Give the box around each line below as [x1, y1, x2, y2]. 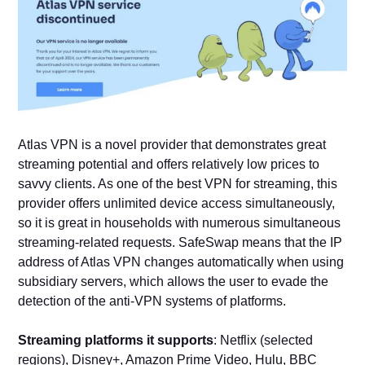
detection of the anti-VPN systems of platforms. [18, 293, 287, 308]
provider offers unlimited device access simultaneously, [18, 196, 336, 210]
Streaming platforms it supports [18, 332, 214, 347]
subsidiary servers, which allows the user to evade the [18, 274, 329, 288]
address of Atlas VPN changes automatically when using [18, 254, 345, 269]
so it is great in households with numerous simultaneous [18, 215, 341, 230]
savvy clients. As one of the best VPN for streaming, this [18, 176, 338, 191]
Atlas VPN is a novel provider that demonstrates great [18, 137, 327, 152]
